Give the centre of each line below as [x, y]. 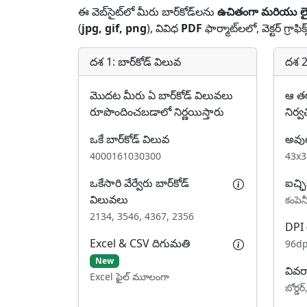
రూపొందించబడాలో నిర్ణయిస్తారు [157, 112]
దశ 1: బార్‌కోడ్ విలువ [135, 62]
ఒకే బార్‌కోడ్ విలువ [130, 139]
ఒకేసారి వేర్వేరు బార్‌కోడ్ [139, 183]
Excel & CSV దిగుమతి [140, 243]
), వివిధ [164, 28]
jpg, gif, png [114, 28]
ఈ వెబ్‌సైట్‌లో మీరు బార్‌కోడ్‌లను [148, 12]
